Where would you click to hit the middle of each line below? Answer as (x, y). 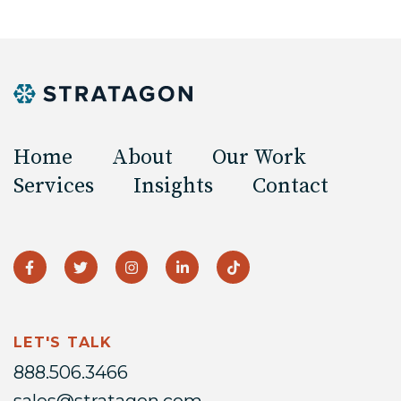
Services (54, 187)
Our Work (259, 158)
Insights (173, 187)
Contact (290, 187)
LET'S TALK (63, 343)
